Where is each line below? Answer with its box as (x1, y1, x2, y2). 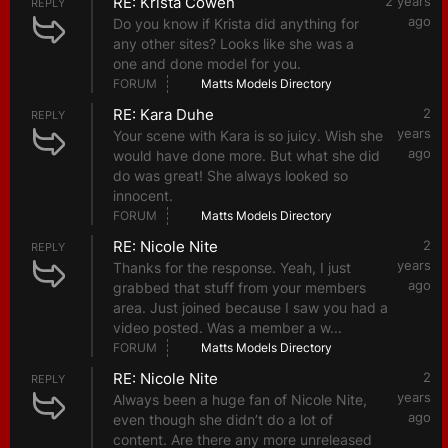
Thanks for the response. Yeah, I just (113, 259, 351, 277)
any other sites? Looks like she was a (113, 35, 354, 53)
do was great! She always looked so (113, 167, 348, 185)
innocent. (113, 187, 173, 205)
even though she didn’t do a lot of (113, 411, 333, 429)
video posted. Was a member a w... (113, 319, 342, 337)
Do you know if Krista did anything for (113, 15, 359, 33)
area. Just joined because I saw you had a (113, 299, 388, 317)
